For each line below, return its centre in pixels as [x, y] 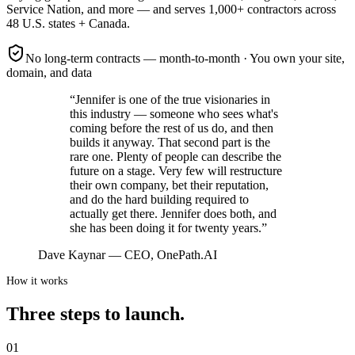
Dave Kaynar [72, 255]
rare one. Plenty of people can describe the [176, 157]
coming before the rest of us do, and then [172, 128]
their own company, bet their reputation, [169, 185]
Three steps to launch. [95, 314]
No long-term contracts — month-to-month [133, 59]
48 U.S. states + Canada [67, 24]
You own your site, [297, 59]
